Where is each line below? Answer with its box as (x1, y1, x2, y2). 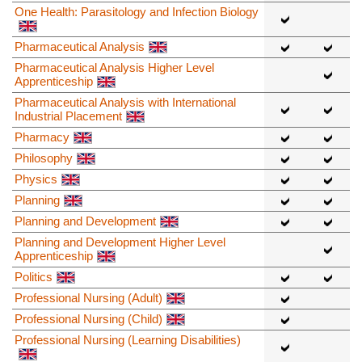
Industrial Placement (15, 108, 122, 123)
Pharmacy (15, 129, 69, 144)
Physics (15, 171, 57, 186)
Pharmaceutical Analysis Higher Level (15, 60, 214, 74)
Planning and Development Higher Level (15, 234, 225, 249)
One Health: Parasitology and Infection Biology (15, 4, 259, 19)
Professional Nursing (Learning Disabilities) (15, 332, 241, 347)
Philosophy (15, 150, 73, 165)
